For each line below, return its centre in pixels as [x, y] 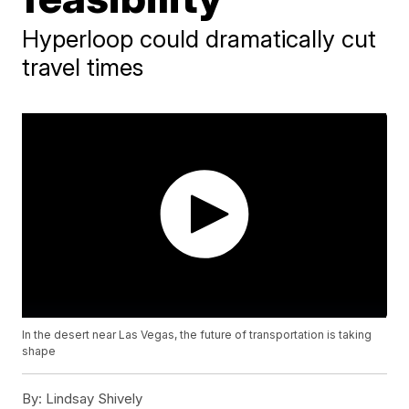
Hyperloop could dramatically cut [199, 39]
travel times [83, 67]
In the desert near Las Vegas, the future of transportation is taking [197, 335]
